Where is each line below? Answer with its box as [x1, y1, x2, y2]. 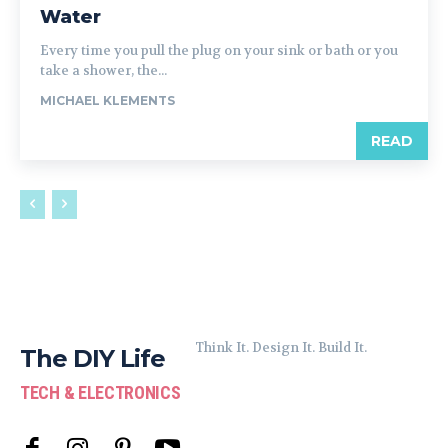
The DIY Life [20, 344, 165, 373]
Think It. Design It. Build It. [194, 339, 367, 356]
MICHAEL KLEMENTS [40, 93, 175, 108]
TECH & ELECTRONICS [20, 382, 181, 403]
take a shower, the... [40, 62, 167, 79]
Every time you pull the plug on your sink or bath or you [40, 42, 398, 59]
